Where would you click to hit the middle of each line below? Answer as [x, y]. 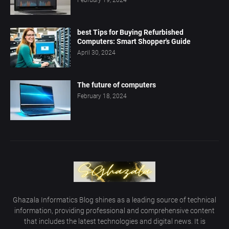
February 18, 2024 [102, 96]
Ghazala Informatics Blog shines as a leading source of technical [114, 200]
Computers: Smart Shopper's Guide [134, 41]
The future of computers [117, 85]
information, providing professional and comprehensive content [114, 211]
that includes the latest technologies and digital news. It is [114, 221]
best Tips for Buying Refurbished [130, 32]
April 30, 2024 [96, 53]
